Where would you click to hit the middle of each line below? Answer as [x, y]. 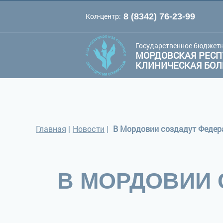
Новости [89, 129]
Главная [51, 129]
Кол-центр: [103, 16]
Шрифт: [98, 23]
